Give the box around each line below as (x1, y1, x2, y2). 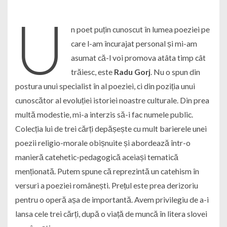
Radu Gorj (114, 67, 151, 77)
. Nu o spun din (150, 67, 201, 77)
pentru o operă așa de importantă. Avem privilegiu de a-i (15, 195, 209, 205)
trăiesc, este (71, 67, 115, 77)
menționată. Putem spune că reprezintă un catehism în (15, 166, 199, 176)
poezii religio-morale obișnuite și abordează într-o (15, 138, 191, 148)
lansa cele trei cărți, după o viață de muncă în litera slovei (15, 209, 207, 219)
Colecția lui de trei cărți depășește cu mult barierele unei (15, 124, 207, 134)
